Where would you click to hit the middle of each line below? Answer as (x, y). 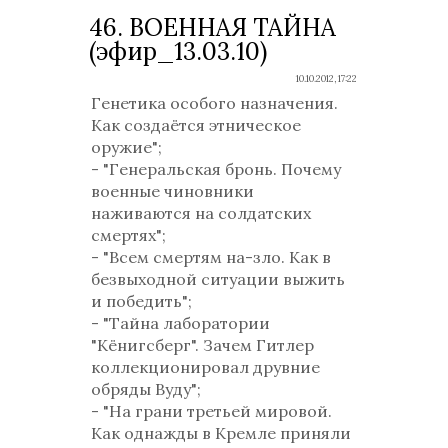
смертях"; (130, 235)
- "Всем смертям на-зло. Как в (211, 257)
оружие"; (128, 147)
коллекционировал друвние (205, 367)
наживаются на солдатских (201, 213)
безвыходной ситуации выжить (218, 279)
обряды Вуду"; (148, 389)
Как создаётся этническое (196, 125)
